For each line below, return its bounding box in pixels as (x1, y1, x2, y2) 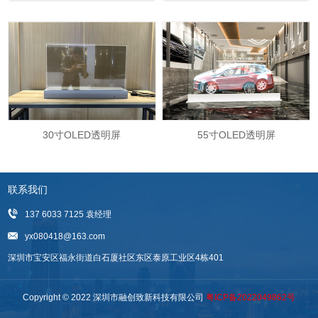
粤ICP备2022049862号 (206, 292, 295, 303)
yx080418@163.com (25, 231, 106, 242)
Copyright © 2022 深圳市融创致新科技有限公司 (23, 292, 206, 303)
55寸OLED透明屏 (197, 128, 275, 141)
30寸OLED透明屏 (43, 128, 121, 141)
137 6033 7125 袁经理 (25, 209, 112, 220)
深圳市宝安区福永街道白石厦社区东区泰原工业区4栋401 (8, 253, 224, 263)
